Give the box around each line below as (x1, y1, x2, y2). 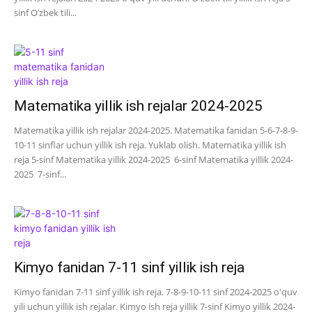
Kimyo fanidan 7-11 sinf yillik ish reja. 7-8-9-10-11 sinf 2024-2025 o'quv (14, 286, 297, 298)
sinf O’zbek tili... (14, 6, 77, 19)
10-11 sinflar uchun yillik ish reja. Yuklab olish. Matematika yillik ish (14, 139, 286, 151)
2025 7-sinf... (14, 168, 66, 180)
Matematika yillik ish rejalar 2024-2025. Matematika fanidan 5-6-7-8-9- (14, 124, 298, 136)
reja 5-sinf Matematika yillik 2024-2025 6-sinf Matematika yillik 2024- (14, 153, 293, 166)
